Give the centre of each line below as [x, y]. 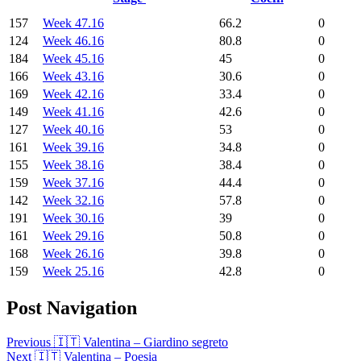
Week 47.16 [73, 23]
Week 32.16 [73, 201]
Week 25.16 [73, 272]
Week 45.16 [73, 59]
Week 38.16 [73, 165]
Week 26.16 [73, 254]
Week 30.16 [73, 218]
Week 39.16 [73, 147]
